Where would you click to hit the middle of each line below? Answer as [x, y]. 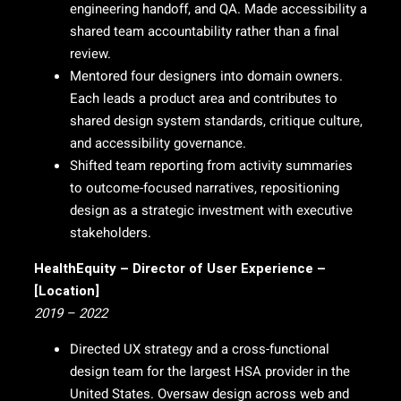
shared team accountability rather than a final [205, 31]
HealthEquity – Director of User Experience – [180, 269]
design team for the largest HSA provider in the [210, 371]
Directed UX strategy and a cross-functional [200, 349]
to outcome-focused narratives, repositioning [205, 188]
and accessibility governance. [158, 143]
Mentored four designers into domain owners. [206, 76]
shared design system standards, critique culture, [216, 121]
